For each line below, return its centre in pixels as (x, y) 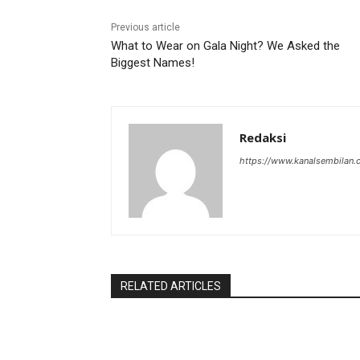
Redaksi (263, 138)
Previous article (145, 28)
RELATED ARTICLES (171, 286)
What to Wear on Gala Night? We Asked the (225, 46)
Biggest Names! (153, 63)
